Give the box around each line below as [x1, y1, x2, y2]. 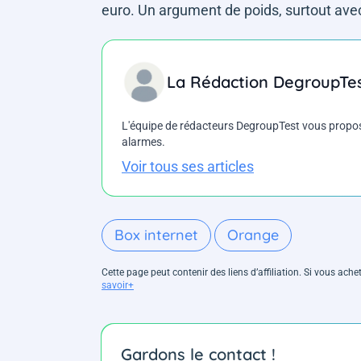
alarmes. [122, 135, 165, 148]
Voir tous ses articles [122, 157, 254, 175]
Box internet [114, 225, 198, 244]
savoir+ [102, 279, 134, 291]
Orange [227, 225, 279, 244]
